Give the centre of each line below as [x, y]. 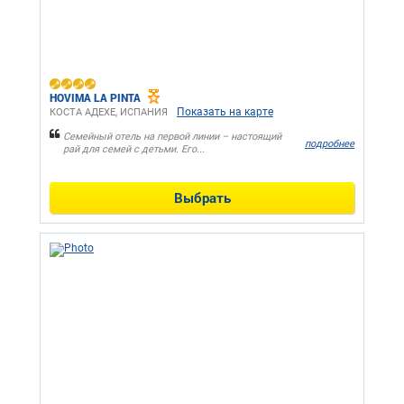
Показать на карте [225, 112]
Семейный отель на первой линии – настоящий [172, 137]
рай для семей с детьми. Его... [134, 150]
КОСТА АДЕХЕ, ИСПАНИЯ [109, 113]
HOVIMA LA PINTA [95, 98]
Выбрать [202, 198]
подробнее [330, 143]
